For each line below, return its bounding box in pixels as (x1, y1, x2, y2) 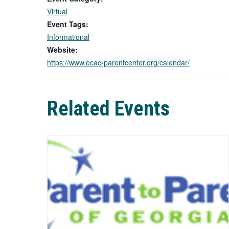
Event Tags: (47, 19, 88, 29)
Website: (47, 44, 78, 55)
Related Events (47, 97, 170, 121)
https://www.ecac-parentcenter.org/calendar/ (47, 57, 190, 67)
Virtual (47, 6, 67, 16)
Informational (47, 32, 89, 42)
